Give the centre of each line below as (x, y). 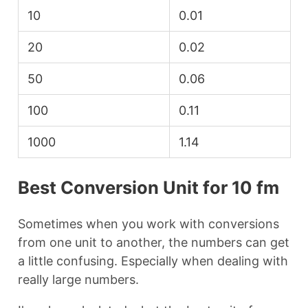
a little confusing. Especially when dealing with (153, 261)
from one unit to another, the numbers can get (153, 243)
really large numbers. (78, 280)
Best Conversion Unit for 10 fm (148, 187)
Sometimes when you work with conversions (148, 224)
